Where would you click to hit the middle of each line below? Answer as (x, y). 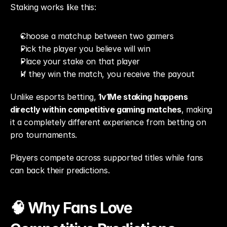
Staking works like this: (53, 7)
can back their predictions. (60, 170)
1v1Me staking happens (143, 97)
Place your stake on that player (80, 61)
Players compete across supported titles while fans (107, 158)
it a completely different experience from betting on (108, 122)
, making (197, 109)
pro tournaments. (44, 135)
